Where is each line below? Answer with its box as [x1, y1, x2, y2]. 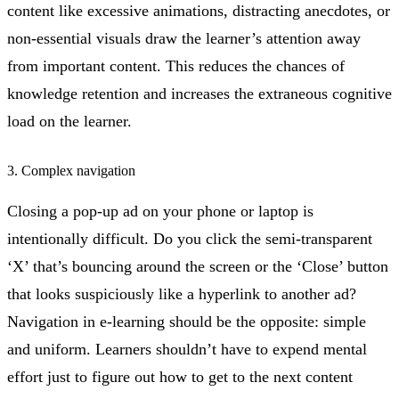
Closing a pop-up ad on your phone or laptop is [7, 201, 313, 220]
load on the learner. [7, 111, 132, 130]
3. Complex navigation [7, 162, 135, 178]
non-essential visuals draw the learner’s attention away [7, 28, 361, 47]
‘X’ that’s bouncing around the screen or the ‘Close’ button [7, 256, 388, 275]
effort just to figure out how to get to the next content [7, 367, 353, 386]
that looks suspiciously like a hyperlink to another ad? [7, 284, 356, 303]
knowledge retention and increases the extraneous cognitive [7, 84, 392, 102]
